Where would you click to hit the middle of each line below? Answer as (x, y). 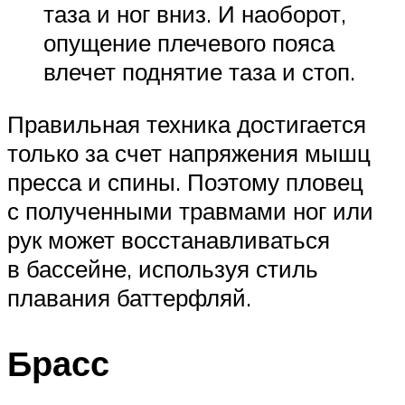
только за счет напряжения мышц (189, 152)
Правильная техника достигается (187, 123)
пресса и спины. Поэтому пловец (185, 181)
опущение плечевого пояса (189, 43)
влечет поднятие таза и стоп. (199, 72)
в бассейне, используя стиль (163, 268)
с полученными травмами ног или (190, 210)
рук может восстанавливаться (169, 239)
